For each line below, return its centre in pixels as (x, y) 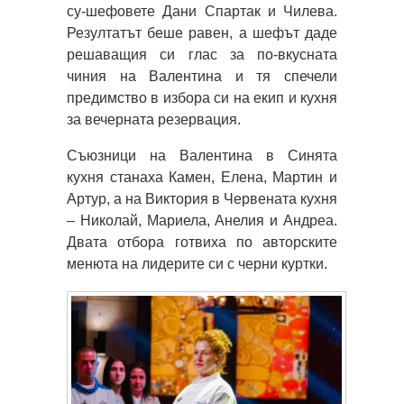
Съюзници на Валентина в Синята (202, 155)
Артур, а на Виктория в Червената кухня (202, 198)
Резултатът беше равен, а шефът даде (202, 32)
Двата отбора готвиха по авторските (202, 242)
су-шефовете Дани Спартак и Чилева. (202, 11)
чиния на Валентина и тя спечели (202, 76)
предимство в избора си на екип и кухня (202, 97)
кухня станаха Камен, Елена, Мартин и (202, 177)
